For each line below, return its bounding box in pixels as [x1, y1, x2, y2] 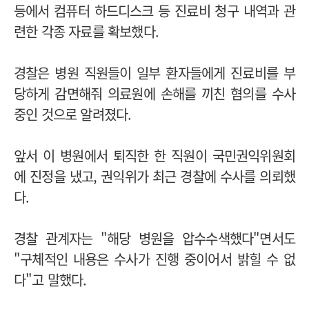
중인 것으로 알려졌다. [14, 103, 132, 124]
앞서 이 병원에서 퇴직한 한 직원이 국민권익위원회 [14, 145, 295, 166]
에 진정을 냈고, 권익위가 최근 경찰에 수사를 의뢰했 [14, 166, 295, 186]
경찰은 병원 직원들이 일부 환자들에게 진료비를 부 [14, 62, 295, 83]
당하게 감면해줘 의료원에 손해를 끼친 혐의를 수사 [14, 83, 295, 103]
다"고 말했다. [14, 269, 87, 290]
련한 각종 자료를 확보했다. [14, 21, 159, 41]
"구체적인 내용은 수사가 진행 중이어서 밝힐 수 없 [14, 248, 295, 269]
